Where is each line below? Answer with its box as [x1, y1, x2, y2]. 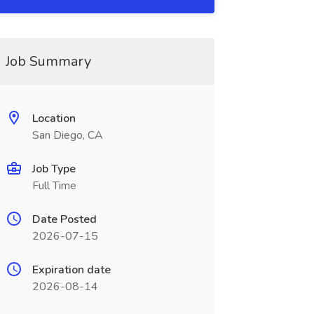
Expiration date [32, 262, 111, 278]
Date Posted [32, 212, 97, 227]
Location [32, 111, 76, 126]
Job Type [32, 161, 76, 177]
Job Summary [5, 52, 91, 71]
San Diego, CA [32, 128, 103, 143]
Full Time [32, 178, 76, 193]
